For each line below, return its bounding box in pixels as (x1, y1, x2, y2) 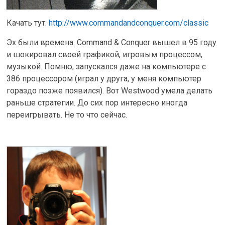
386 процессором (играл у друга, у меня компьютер (7, 74, 202, 83)
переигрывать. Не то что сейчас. (7, 110, 128, 120)
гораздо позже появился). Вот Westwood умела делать (7, 86, 213, 95)
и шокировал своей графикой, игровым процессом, (7, 50, 203, 59)
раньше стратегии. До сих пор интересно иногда (7, 98, 188, 107)
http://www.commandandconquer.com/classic (49, 18, 209, 28)
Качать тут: (7, 18, 49, 28)
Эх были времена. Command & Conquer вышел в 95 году (7, 38, 217, 47)
